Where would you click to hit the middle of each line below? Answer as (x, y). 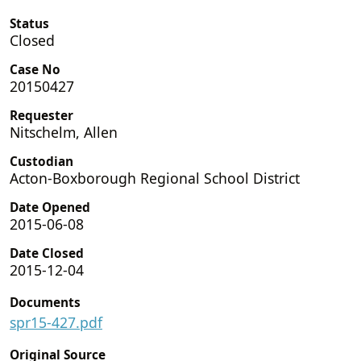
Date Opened (50, 207)
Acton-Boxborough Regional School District (155, 178)
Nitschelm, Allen (64, 132)
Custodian (41, 161)
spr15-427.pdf (56, 322)
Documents (45, 302)
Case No (35, 69)
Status (29, 23)
